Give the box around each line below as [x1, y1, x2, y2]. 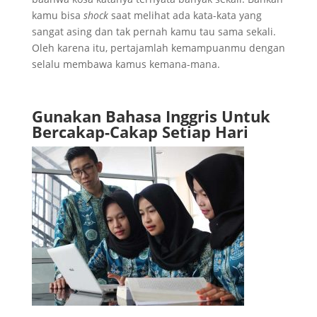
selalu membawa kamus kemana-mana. [31, 57, 220, 71]
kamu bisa [31, 8, 83, 22]
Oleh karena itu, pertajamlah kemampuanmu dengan [31, 40, 285, 54]
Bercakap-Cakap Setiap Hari [31, 120, 248, 142]
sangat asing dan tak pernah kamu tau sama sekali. [31, 24, 276, 38]
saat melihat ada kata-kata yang [108, 8, 262, 22]
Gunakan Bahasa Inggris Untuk [31, 105, 270, 127]
